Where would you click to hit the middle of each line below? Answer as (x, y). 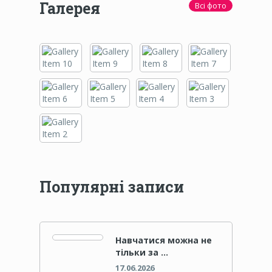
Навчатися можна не (163, 240)
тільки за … (141, 252)
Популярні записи (111, 187)
